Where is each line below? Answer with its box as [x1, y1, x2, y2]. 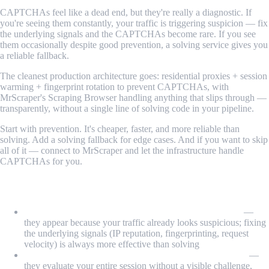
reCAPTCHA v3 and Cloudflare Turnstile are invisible [24, 250, 247, 261]
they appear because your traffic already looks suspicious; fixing [24, 217, 266, 228]
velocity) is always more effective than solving [24, 239, 199, 250]
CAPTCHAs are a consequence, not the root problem [24, 207, 241, 217]
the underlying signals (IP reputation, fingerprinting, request [24, 228, 249, 239]
